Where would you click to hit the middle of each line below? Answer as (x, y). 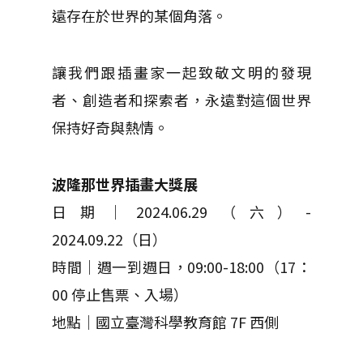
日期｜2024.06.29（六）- (181, 211)
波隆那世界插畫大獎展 (125, 184)
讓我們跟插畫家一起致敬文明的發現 (181, 72)
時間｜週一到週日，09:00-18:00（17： (181, 266)
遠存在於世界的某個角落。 (139, 15)
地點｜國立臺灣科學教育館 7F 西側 (165, 321)
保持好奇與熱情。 (110, 127)
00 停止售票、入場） (120, 294)
